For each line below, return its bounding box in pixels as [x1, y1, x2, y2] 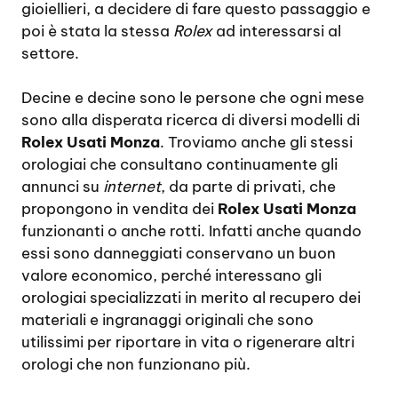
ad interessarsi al [212, 20, 341, 41]
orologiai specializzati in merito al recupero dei [21, 288, 361, 308]
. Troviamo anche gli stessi [160, 132, 353, 153]
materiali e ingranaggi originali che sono [21, 310, 314, 330]
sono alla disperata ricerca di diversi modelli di [21, 110, 360, 131]
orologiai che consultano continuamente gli [21, 155, 338, 175]
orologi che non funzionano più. [21, 354, 251, 375]
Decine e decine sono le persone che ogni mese [21, 88, 364, 108]
